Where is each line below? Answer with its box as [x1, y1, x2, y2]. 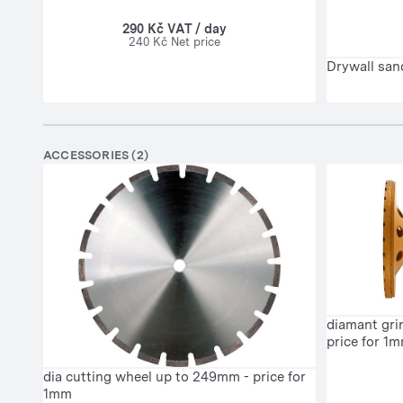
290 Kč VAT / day [121, 21, 227, 36]
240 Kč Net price [128, 34, 220, 49]
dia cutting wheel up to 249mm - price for [43, 369, 306, 386]
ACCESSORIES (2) [43, 148, 148, 163]
